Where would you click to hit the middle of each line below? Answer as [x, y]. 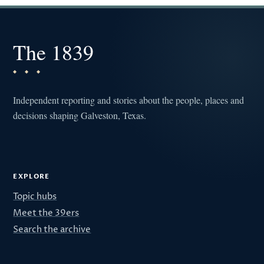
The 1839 [54, 52]
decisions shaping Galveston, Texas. [80, 115]
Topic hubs [35, 197]
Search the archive [52, 230]
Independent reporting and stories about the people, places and [129, 100]
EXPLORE [32, 176]
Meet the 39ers [46, 213]
